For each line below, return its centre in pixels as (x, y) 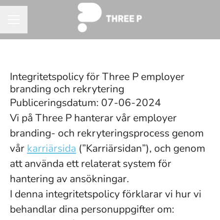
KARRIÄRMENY (33, 24)
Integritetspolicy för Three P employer (97, 77)
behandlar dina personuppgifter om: (92, 209)
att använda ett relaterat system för (91, 164)
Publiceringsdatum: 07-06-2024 (85, 103)
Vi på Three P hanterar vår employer (93, 118)
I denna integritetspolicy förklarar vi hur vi (106, 194)
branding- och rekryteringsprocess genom (107, 133)
